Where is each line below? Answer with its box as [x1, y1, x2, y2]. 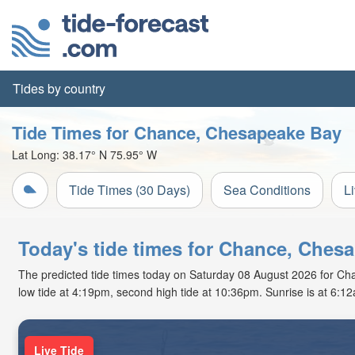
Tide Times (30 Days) [69, 181, 190, 199]
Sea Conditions [223, 181, 311, 199]
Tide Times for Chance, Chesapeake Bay [12, 120, 342, 145]
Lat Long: [12, 147, 63, 162]
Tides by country [13, 79, 105, 97]
